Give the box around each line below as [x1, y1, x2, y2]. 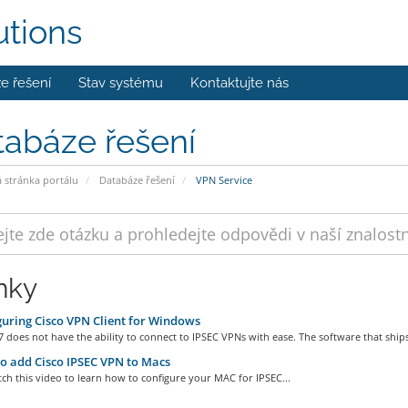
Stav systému [78, 75, 163, 91]
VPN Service [192, 173, 252, 187]
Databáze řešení [98, 173, 175, 187]
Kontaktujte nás [190, 75, 289, 91]
